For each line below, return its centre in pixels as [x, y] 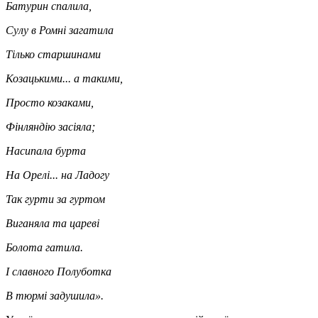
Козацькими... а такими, [64, 78]
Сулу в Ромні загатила [60, 30]
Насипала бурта [46, 150]
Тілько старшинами [53, 54]
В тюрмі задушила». [55, 295]
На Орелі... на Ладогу [59, 175]
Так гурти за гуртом [55, 199]
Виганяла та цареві [53, 223]
